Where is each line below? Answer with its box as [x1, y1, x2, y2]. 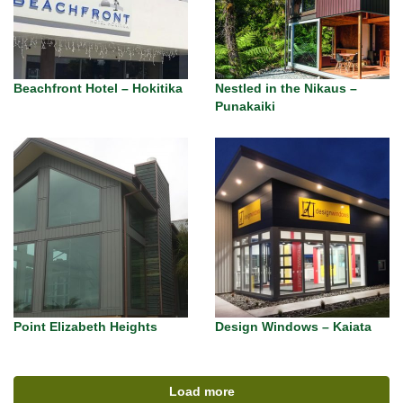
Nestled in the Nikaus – [215, 81, 357, 95]
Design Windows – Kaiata [215, 319, 372, 334]
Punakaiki [215, 99, 275, 113]
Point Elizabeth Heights [13, 319, 157, 334]
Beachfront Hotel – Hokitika [13, 81, 183, 95]
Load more [168, 384, 235, 399]
